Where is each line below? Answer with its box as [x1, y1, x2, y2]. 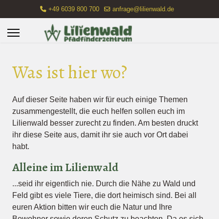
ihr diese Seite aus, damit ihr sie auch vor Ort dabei [12, 131, 188, 139]
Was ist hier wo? [12, 60, 127, 84]
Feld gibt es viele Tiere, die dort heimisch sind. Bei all [12, 191, 197, 199]
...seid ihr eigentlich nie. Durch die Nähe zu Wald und [12, 179, 196, 188]
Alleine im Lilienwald [12, 159, 118, 175]
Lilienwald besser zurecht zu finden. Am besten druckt [12, 119, 198, 127]
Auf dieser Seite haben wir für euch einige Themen [12, 95, 188, 104]
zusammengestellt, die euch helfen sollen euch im [12, 107, 185, 115]
